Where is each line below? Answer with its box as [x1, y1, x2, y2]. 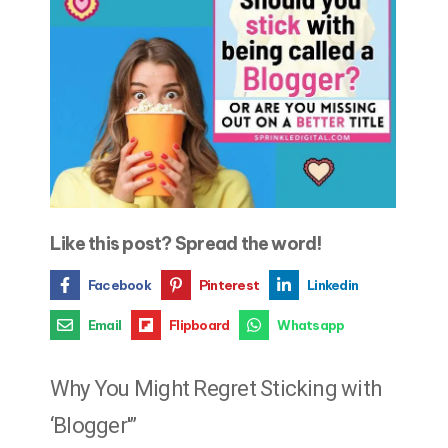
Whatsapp [277, 316, 345, 333]
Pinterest [198, 276, 260, 293]
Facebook [88, 276, 151, 293]
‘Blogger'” [50, 413, 137, 439]
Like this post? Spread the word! [50, 232, 323, 256]
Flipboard [169, 316, 230, 333]
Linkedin [307, 276, 359, 293]
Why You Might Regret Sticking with [50, 376, 382, 402]
